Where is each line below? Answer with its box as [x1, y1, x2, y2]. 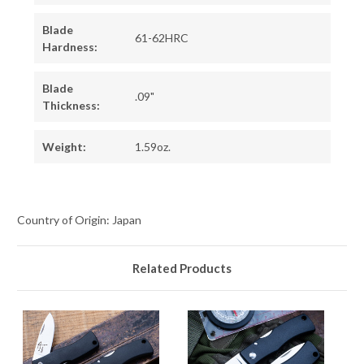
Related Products [132, 261, 232, 276]
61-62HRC [134, 31, 188, 45]
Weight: [41, 140, 86, 154]
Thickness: [41, 98, 100, 113]
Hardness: [41, 40, 97, 54]
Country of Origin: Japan [17, 213, 141, 227]
